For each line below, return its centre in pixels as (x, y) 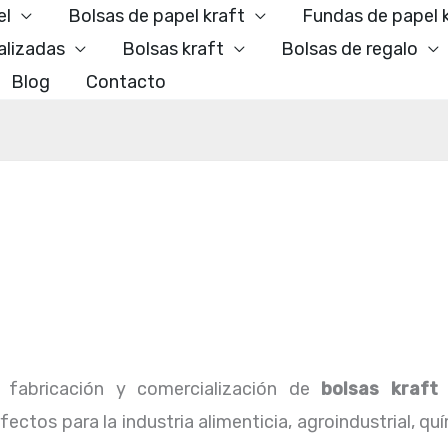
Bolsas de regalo (349, 49)
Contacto (126, 82)
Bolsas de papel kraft (156, 16)
